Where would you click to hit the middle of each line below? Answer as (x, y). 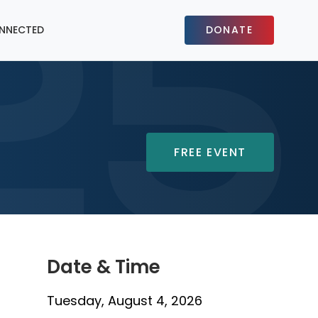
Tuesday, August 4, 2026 (125, 301)
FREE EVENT (210, 152)
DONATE (229, 30)
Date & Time (104, 267)
